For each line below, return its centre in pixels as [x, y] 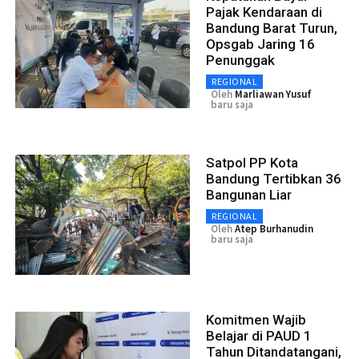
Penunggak [240, 61]
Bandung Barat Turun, [272, 28]
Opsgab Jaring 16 [260, 44]
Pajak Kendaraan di [264, 12]
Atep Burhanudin [274, 229]
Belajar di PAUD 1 [259, 336]
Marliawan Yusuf [273, 95]
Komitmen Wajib [256, 320]
